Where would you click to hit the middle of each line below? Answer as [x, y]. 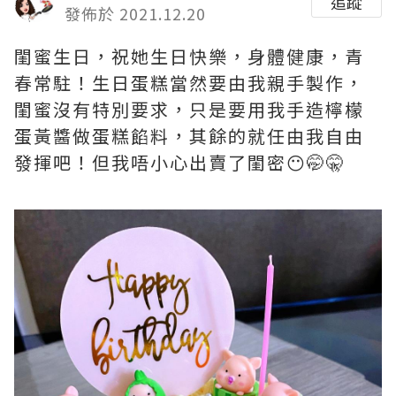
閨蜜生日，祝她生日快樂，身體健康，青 [189, 56]
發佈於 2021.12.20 [135, 13]
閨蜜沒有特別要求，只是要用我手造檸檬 [189, 109]
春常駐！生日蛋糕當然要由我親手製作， [189, 83]
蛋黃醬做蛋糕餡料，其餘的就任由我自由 [189, 136]
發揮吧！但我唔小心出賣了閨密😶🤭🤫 [180, 162]
